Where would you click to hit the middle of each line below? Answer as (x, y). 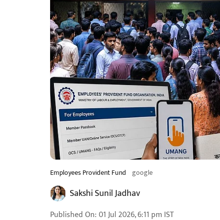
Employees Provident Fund (88, 173)
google (142, 173)
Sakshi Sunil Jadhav (105, 193)
